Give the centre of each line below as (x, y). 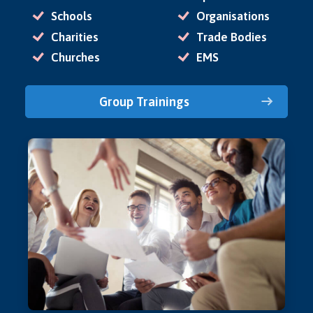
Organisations (233, 16)
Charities (74, 37)
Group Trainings (144, 102)
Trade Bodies (232, 37)
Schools (71, 16)
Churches (75, 58)
